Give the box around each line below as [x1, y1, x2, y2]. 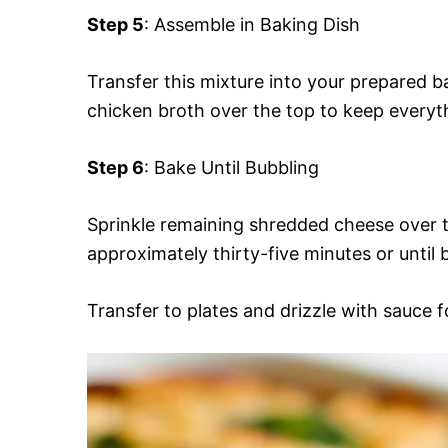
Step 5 [87, 14, 144, 36]
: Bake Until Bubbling [144, 157, 319, 179]
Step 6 [87, 157, 144, 179]
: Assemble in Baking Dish [144, 14, 360, 36]
